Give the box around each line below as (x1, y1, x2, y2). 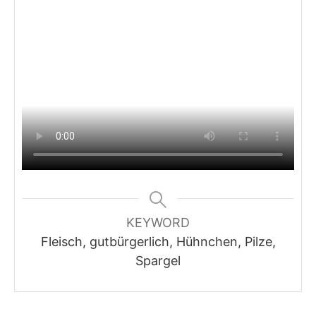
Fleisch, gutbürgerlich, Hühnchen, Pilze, (40, 233, 276, 249)
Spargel (135, 253, 181, 268)
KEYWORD (126, 214, 190, 230)
